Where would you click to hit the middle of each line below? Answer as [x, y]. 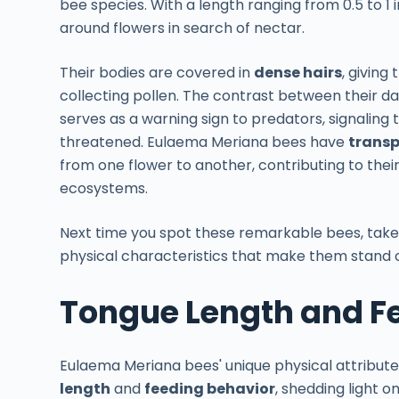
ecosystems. [104, 189]
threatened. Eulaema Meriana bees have [204, 142]
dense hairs [298, 73]
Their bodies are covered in [157, 73]
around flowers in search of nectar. [183, 28]
